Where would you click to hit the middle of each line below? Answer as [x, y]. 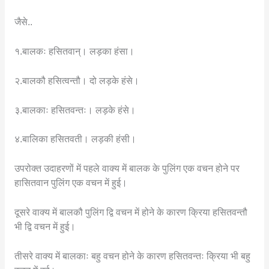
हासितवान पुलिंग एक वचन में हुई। [71, 183]
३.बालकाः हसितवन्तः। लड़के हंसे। [75, 110]
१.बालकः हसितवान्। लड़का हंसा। [74, 51]
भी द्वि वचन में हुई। [45, 226]
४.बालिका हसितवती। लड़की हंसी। [75, 139]
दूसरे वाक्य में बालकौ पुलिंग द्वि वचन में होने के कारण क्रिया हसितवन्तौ [131, 212]
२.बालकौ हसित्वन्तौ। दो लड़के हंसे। [77, 80]
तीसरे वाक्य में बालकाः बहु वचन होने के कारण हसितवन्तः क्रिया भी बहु [132, 256]
